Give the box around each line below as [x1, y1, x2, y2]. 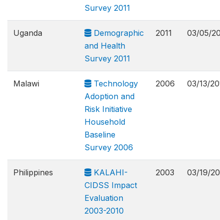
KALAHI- [91, 167, 128, 177]
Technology [91, 79, 138, 88]
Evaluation [84, 193, 123, 203]
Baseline [84, 130, 115, 139]
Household [84, 117, 125, 127]
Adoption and [84, 91, 135, 101]
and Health [84, 41, 125, 51]
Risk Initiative [84, 104, 132, 114]
